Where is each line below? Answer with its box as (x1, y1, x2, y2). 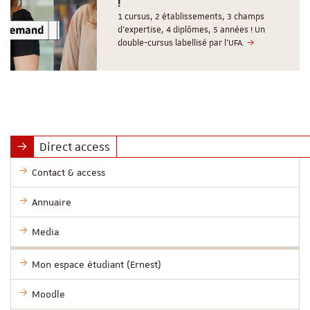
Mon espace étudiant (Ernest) (32, 257, 161, 271)
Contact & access (32, 165, 105, 179)
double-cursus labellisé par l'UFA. (118, 37, 248, 48)
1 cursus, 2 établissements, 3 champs (118, 10, 265, 22)
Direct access (39, 138, 111, 154)
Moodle (32, 287, 65, 300)
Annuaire (32, 195, 71, 208)
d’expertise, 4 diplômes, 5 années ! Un (118, 24, 266, 35)
